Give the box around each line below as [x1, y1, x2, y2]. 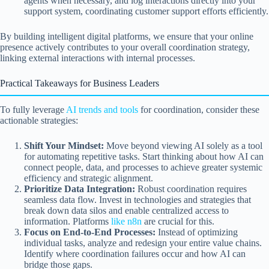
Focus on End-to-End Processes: [24, 227, 156, 238]
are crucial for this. [142, 216, 214, 227]
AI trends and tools [66, 104, 138, 115]
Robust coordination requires [135, 184, 247, 195]
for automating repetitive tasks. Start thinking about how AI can [24, 151, 264, 162]
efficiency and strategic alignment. [24, 173, 153, 184]
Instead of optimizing [156, 227, 238, 238]
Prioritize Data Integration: [24, 184, 135, 195]
